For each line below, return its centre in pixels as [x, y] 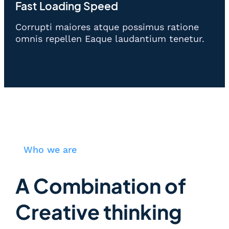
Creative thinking [99, 212]
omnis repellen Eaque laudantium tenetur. [110, 39]
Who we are [50, 150]
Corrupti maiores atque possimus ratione [107, 27]
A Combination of [101, 186]
